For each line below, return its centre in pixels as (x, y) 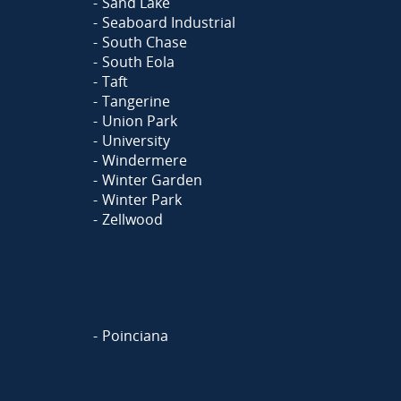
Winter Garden (152, 180)
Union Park (140, 121)
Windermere (145, 160)
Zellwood (132, 219)
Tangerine (136, 101)
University (136, 141)
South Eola (138, 62)
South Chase (145, 42)
